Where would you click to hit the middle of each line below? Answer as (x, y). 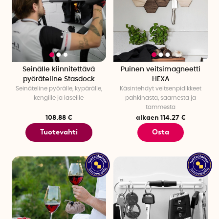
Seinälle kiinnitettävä (59, 69)
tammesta (161, 107)
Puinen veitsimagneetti (161, 69)
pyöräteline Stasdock (59, 79)
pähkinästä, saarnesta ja (161, 98)
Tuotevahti (59, 132)
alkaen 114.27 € (161, 117)
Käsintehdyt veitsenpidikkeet (161, 88)
